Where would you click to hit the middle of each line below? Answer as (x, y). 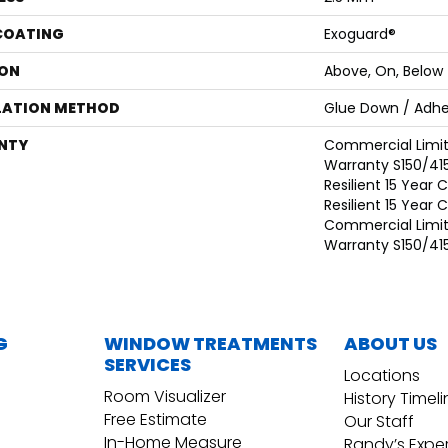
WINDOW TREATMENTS (210, 344)
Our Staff (379, 422)
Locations (382, 376)
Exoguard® (360, 34)
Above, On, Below (383, 71)
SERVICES (147, 365)
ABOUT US (390, 344)
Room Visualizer (165, 397)
